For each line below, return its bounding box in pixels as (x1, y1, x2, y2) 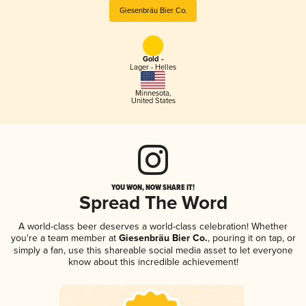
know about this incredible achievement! (68, 255, 238, 268)
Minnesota (135, 88, 169, 98)
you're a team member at (10, 232, 116, 244)
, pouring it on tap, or (207, 232, 296, 244)
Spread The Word (79, 191, 227, 216)
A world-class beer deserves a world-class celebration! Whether (18, 220, 288, 232)
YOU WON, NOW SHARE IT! (111, 181, 195, 193)
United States (130, 96, 176, 105)
